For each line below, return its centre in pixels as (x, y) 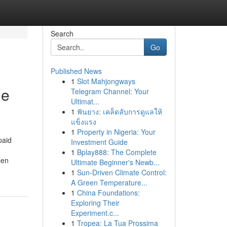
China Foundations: (108, 193)
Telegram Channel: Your (110, 91)
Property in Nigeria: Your (116, 132)
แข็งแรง (83, 122)
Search (62, 33)
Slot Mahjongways (106, 81)
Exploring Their (95, 203)
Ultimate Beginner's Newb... (115, 162)
